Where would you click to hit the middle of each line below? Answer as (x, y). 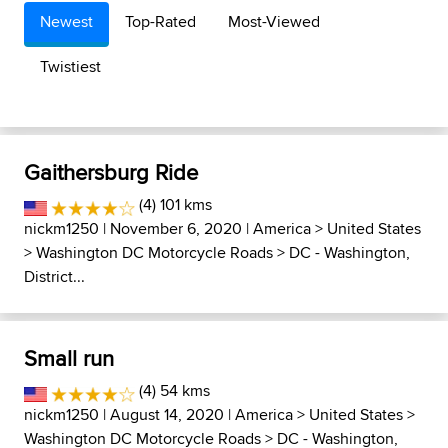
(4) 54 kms (172, 390)
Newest (66, 21)
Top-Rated (160, 21)
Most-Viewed (274, 21)
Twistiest (70, 66)
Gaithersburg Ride (111, 172)
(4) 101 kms (173, 204)
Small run (69, 358)
